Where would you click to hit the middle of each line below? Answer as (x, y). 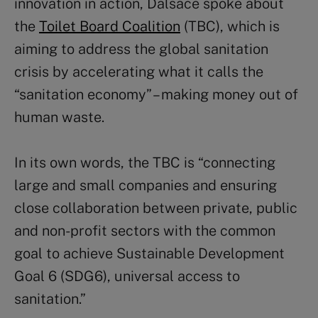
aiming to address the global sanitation (141, 49)
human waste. (59, 117)
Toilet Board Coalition (110, 26)
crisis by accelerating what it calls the (139, 71)
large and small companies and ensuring (146, 185)
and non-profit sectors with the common (145, 230)
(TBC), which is (230, 26)
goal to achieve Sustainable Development (149, 253)
